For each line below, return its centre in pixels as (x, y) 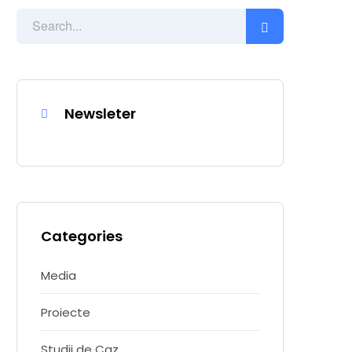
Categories (82, 236)
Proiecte (66, 312)
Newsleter (100, 114)
